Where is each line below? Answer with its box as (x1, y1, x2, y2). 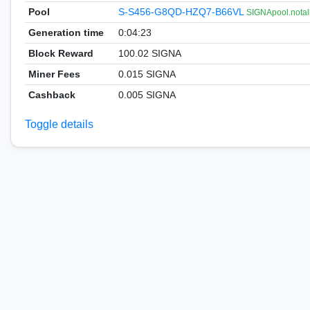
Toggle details (25, 118, 93, 130)
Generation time (28, 27, 104, 38)
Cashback (28, 89, 75, 100)
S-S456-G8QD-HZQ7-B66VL (118, 6, 246, 17)
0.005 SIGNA (118, 89, 176, 100)
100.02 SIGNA (118, 48, 181, 59)
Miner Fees (28, 69, 80, 80)
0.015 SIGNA (118, 69, 176, 80)
